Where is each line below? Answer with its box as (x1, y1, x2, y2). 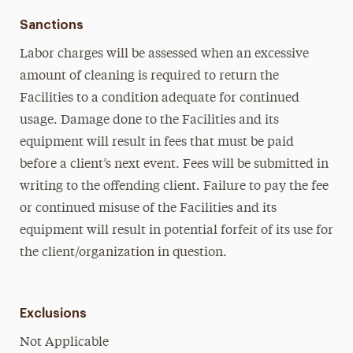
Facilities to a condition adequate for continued (19, 92, 299, 105)
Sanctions (19, 19, 84, 32)
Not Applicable (19, 336, 109, 349)
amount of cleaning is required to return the (19, 70, 279, 83)
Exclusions (19, 307, 87, 320)
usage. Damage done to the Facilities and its (19, 114, 279, 127)
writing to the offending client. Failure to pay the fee (19, 180, 329, 193)
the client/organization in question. (19, 247, 227, 259)
